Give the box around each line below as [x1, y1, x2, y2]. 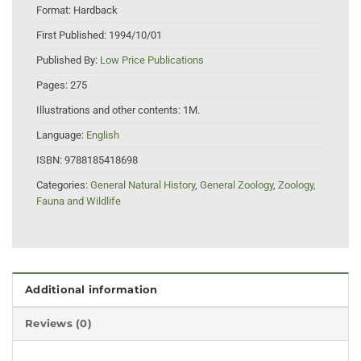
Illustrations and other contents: [36, 104, 183, 117]
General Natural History [90, 179, 195, 192]
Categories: [36, 179, 90, 192]
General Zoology [200, 179, 273, 192]
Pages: [36, 79, 70, 92]
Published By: [36, 54, 100, 67]
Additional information [25, 283, 158, 296]
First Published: [36, 29, 109, 42]
